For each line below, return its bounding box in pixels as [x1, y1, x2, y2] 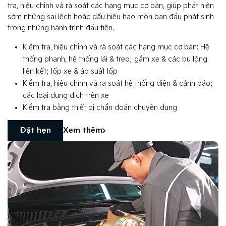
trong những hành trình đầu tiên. [8, 23, 116, 32]
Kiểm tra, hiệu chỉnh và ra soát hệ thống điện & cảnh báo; [23, 79, 213, 88]
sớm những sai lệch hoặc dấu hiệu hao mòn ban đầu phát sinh [8, 12, 214, 21]
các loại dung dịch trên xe [23, 91, 109, 100]
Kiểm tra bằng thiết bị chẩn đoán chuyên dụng [23, 103, 177, 112]
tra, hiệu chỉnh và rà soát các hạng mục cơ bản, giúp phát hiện [8, 1, 214, 10]
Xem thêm [63, 126, 102, 135]
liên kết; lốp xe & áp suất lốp [23, 67, 118, 76]
